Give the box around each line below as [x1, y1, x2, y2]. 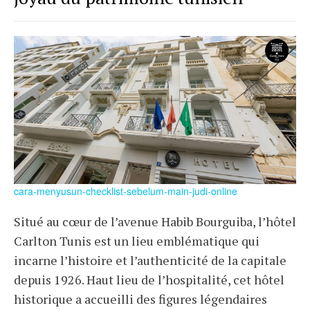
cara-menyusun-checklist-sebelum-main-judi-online [14, 184, 237, 199]
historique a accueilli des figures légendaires [14, 291, 267, 308]
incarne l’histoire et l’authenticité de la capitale [14, 252, 286, 269]
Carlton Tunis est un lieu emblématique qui [14, 232, 259, 250]
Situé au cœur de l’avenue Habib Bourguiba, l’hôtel [14, 213, 296, 230]
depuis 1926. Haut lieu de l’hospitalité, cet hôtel [14, 271, 284, 289]
